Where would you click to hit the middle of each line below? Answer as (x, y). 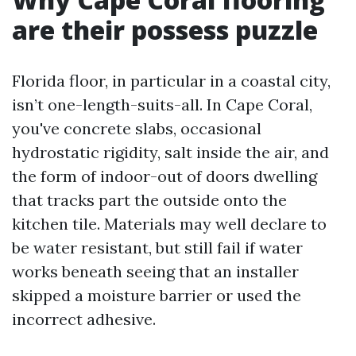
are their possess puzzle (165, 30)
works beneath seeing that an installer (155, 271)
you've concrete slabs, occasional (137, 128)
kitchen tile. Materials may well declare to (169, 224)
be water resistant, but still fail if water (157, 248)
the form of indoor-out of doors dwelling (164, 176)
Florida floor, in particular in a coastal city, (171, 81)
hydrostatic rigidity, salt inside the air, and (170, 152)
